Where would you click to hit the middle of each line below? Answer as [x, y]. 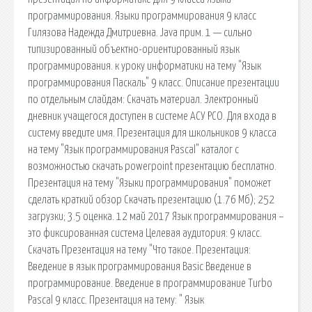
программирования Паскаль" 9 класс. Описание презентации [154, 83]
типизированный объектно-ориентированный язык [134, 49]
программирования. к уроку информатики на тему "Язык [145, 66]
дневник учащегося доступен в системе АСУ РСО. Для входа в [152, 116]
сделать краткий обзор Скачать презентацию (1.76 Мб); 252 [151, 200]
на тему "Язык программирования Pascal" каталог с [133, 149]
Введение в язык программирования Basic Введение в [140, 266]
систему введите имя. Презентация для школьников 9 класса [152, 133]
